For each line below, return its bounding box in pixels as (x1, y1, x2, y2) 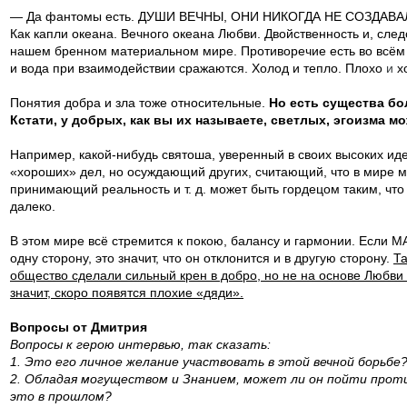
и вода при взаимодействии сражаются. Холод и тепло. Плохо (10, 61, 386, 75)
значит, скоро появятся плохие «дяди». (10, 285, 243, 300)
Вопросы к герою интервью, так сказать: (10, 337, 271, 352)
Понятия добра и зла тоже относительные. (10, 95, 269, 110)
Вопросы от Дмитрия (10, 320, 147, 334)
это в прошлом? (10, 389, 112, 403)
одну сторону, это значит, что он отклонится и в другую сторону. (10, 251, 393, 265)
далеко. (10, 199, 55, 213)
